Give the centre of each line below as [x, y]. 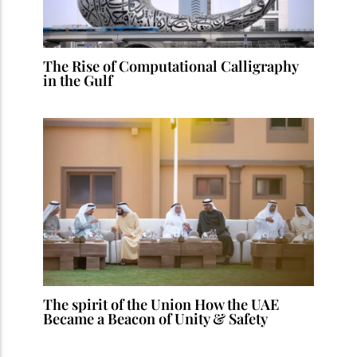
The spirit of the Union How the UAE [161, 304]
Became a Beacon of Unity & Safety [156, 318]
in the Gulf [78, 80]
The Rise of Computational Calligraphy [171, 65]
